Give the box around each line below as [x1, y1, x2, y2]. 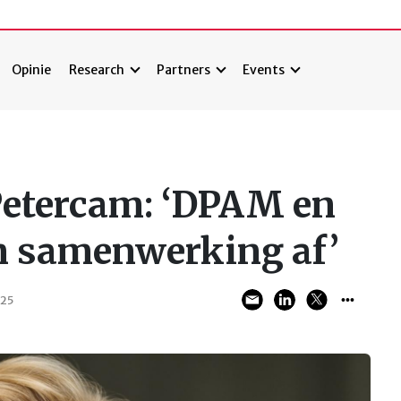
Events [243, 62, 286, 79]
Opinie [12, 62, 52, 79]
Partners [157, 62, 211, 79]
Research [69, 62, 125, 79]
